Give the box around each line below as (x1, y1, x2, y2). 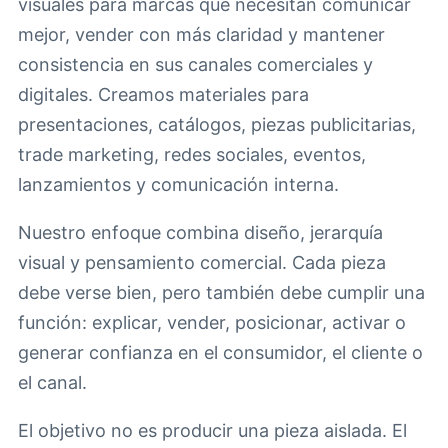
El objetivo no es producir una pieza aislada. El (18, 420, 407, 442)
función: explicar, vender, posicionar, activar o (18, 312, 406, 334)
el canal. (18, 372, 87, 394)
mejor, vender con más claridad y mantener (18, 24, 385, 46)
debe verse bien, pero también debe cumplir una (18, 282, 425, 304)
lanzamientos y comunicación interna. (18, 174, 339, 196)
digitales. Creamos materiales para (18, 84, 309, 106)
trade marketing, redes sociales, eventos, (18, 144, 366, 166)
